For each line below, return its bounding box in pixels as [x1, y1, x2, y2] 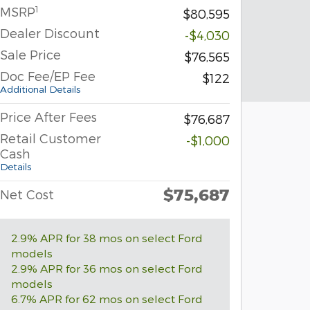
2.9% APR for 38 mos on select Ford [11, 231, 203, 245]
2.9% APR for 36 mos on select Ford [11, 262, 203, 275]
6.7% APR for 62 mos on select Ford [11, 292, 203, 306]
